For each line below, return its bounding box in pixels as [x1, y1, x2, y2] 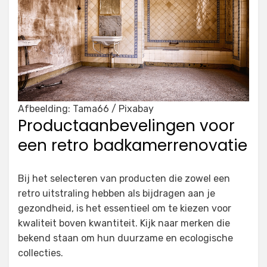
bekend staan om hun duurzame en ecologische [18, 232, 233, 244]
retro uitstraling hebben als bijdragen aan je [18, 188, 215, 200]
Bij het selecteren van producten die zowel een [18, 173, 230, 185]
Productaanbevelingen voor [18, 115, 235, 137]
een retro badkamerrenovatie [18, 135, 247, 157]
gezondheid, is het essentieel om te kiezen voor [18, 203, 231, 215]
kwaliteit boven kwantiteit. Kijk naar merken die [18, 218, 230, 229]
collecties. [18, 247, 63, 259]
